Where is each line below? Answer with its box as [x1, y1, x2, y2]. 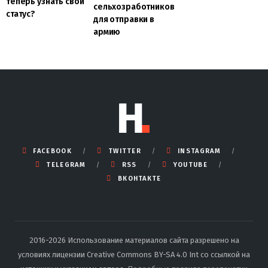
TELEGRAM [46, 161, 86, 169]
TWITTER [108, 147, 142, 156]
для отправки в [93, 14, 155, 25]
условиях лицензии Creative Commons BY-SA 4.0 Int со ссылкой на [18, 250, 250, 260]
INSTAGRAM [178, 147, 221, 156]
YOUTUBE [173, 161, 208, 169]
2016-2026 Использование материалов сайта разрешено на [29, 236, 239, 245]
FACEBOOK [33, 147, 72, 156]
